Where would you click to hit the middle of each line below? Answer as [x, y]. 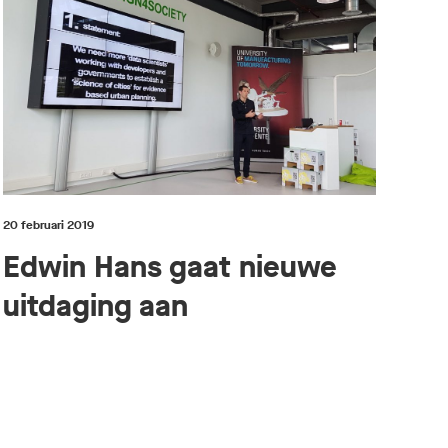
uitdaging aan [95, 305]
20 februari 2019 [48, 224]
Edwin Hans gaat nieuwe [169, 266]
